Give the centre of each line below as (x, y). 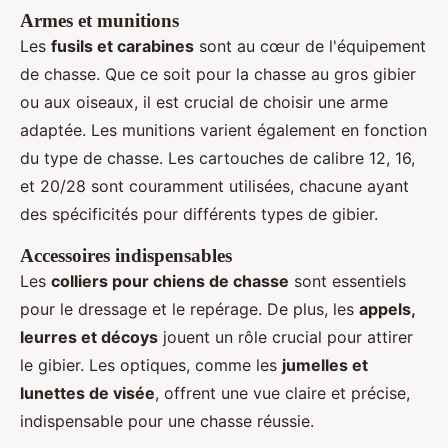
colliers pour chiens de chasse (170, 280)
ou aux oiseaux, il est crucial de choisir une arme (204, 101)
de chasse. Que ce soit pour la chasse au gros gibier (218, 73)
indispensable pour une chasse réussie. (167, 420)
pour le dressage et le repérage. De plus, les (189, 308)
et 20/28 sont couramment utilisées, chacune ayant (214, 185)
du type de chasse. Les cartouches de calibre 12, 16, (217, 157)
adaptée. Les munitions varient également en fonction (223, 129)
